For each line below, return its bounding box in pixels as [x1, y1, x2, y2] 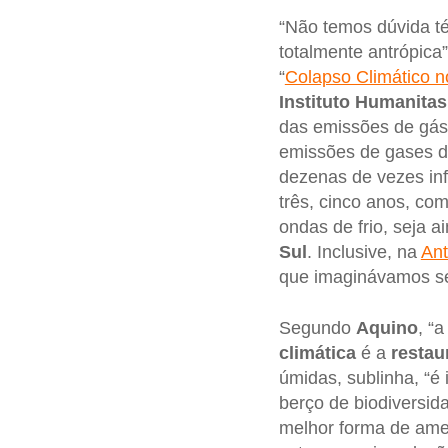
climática [278, 343, 356, 364]
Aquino [355, 318, 418, 339]
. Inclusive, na [306, 241, 421, 262]
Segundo [278, 318, 356, 339]
